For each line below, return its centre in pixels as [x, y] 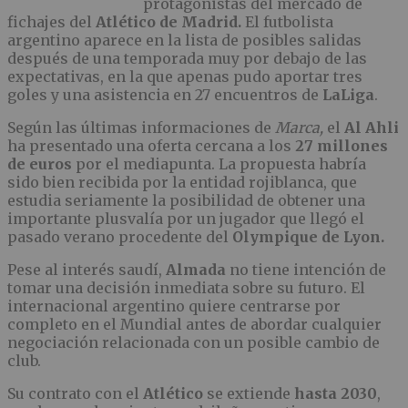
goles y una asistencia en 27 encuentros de [165, 94]
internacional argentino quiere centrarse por [174, 306]
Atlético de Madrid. [168, 21]
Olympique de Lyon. [308, 236]
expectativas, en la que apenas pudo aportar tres [185, 76]
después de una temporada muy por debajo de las [187, 58]
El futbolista [287, 21]
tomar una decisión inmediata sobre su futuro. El [186, 287]
